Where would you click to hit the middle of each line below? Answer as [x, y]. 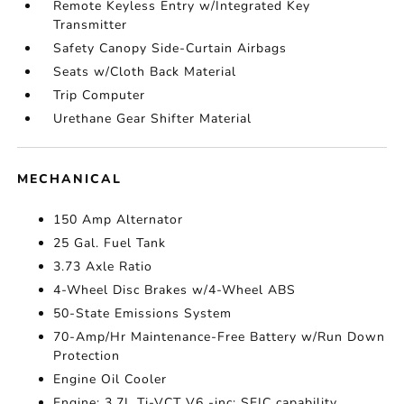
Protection [87, 356]
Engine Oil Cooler [110, 379]
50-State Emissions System [143, 313]
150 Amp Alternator [119, 220]
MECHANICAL [70, 179]
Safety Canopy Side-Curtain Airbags [170, 48]
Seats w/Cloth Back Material [145, 72]
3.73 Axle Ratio [103, 266]
